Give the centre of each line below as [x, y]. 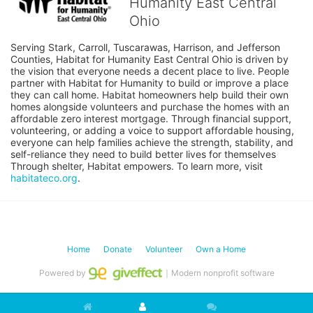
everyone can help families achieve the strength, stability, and [152, 143]
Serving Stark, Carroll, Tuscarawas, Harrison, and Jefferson [145, 48]
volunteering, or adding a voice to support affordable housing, [152, 131]
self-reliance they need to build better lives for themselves [143, 154]
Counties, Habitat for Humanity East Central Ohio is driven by [150, 59]
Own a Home [221, 249]
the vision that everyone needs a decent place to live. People [150, 71]
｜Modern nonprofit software [218, 273]
